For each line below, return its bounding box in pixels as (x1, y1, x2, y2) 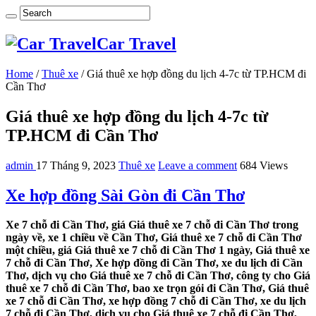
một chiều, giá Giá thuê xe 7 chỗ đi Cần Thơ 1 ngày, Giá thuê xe (6, 244, 310, 257)
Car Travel (97, 34, 176, 53)
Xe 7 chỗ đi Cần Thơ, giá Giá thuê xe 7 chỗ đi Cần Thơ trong (6, 219, 298, 231)
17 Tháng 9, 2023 (36, 159, 116, 171)
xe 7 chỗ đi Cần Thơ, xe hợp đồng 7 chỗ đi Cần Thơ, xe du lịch (6, 295, 306, 308)
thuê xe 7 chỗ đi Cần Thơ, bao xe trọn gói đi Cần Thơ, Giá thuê (6, 282, 309, 295)
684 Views (240, 159, 288, 171)
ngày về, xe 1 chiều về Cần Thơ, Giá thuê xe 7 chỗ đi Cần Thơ (6, 231, 302, 244)
